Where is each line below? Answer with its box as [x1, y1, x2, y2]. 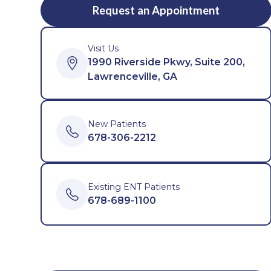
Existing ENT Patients [88, 181, 180, 192]
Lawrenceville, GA [88, 71, 178, 82]
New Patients [88, 118, 146, 129]
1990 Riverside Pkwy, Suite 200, [88, 56, 246, 68]
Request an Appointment [93, 3, 220, 17]
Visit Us [88, 43, 119, 54]
